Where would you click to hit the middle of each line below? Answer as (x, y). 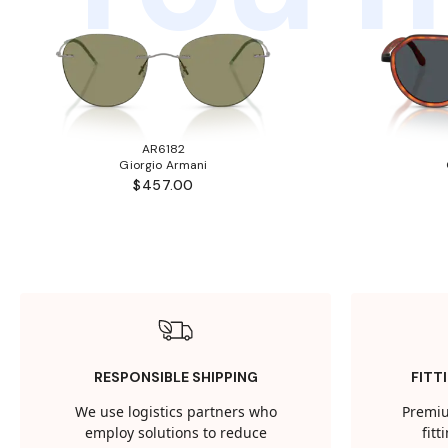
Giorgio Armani (163, 165)
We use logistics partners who (175, 413)
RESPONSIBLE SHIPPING (175, 377)
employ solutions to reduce (175, 434)
